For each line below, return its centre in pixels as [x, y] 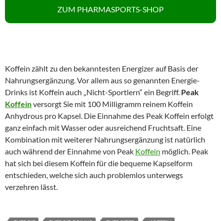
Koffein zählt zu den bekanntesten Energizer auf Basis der [102, 68]
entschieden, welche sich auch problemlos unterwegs [94, 175]
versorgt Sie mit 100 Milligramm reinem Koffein [112, 104]
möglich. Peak [184, 151]
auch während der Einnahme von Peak [70, 151]
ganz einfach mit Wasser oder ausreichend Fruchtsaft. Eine [103, 128]
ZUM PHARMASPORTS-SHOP [110, 9]
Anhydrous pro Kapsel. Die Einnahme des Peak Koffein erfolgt [109, 116]
